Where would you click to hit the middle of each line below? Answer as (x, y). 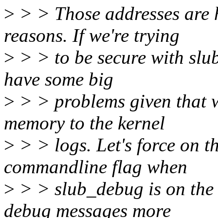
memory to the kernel (84, 123)
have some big (59, 79)
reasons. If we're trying (92, 36)
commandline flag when (96, 167)
